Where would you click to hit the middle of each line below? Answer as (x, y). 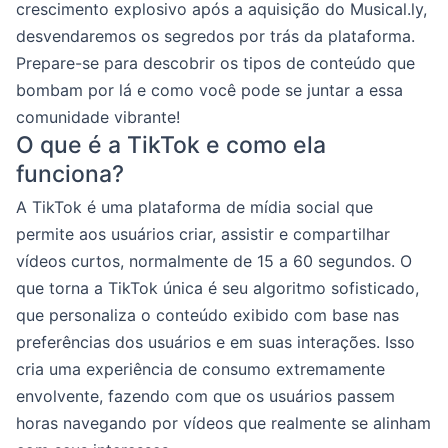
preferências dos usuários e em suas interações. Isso (215, 342)
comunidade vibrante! (98, 117)
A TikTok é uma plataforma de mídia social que (194, 207)
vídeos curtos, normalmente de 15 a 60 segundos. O (214, 261)
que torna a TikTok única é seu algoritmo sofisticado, (217, 288)
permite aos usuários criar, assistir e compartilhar (203, 234)
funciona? (70, 174)
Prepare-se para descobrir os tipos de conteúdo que (215, 63)
